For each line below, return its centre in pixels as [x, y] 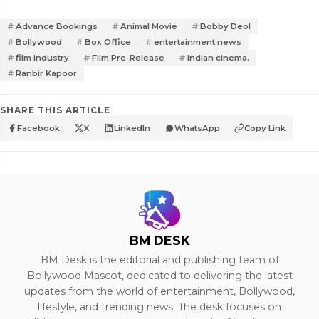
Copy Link [265, 129]
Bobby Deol [225, 27]
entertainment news [198, 42]
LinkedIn [132, 129]
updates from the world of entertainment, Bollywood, [159, 292]
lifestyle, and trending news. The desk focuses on [159, 307]
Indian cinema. [218, 58]
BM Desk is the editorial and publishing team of [159, 260]
